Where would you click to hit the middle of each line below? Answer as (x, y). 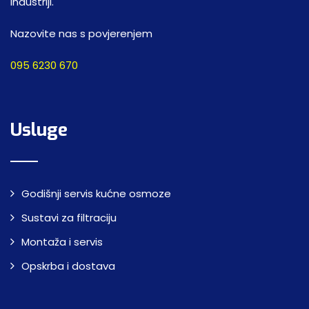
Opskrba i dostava (68, 266)
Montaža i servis (62, 242)
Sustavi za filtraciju (69, 218)
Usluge (39, 130)
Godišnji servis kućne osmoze (96, 194)
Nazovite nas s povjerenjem (81, 34)
